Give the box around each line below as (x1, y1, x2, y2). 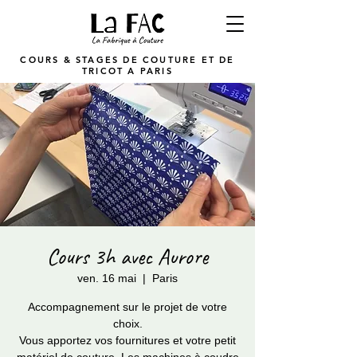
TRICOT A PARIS (82, 65, 173, 76)
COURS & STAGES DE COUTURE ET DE (20, 54, 235, 65)
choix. (112, 317, 143, 330)
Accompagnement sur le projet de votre (28, 300, 227, 313)
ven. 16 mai (77, 272, 136, 284)
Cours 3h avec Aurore (47, 242, 208, 270)
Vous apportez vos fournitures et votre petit (19, 334, 236, 347)
